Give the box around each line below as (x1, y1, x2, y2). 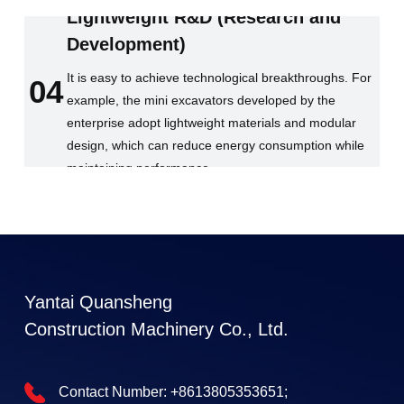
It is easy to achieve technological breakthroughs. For (67, 69, 372, 85)
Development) (67, 33, 187, 54)
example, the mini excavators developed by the (67, 92, 336, 107)
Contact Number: (58, 383, 170, 399)
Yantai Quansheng (23, 291, 172, 312)
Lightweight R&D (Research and (67, 6, 342, 27)
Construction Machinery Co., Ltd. (23, 318, 289, 339)
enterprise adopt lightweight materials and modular (67, 115, 357, 130)
